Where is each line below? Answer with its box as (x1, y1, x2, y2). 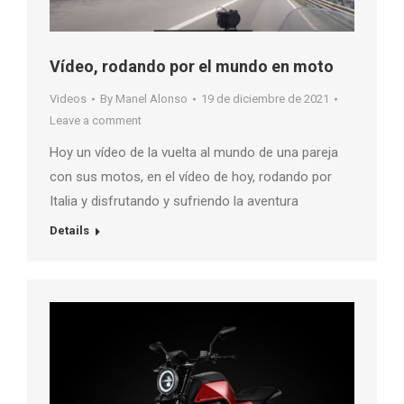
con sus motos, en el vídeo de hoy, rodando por (50, 168, 332, 185)
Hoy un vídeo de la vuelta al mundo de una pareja (50, 143, 338, 161)
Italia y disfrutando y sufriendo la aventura (50, 192, 298, 209)
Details (50, 223, 89, 237)
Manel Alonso (115, 91, 188, 106)
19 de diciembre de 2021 (201, 91, 329, 106)
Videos (50, 91, 87, 106)
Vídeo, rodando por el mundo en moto (50, 56, 334, 76)
